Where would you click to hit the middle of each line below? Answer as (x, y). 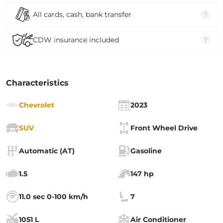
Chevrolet (37, 105)
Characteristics (37, 83)
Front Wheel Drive (164, 128)
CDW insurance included (76, 40)
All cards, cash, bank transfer (82, 14)
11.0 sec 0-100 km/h (54, 197)
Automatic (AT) (47, 151)
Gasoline (146, 151)
